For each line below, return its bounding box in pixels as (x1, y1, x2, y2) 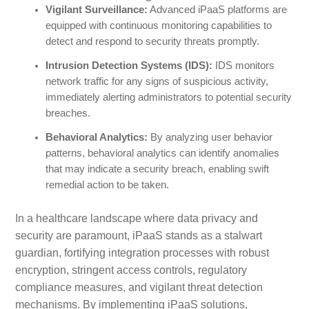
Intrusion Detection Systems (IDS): (45, 60, 212, 72)
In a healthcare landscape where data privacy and (14, 212, 258, 225)
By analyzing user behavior (147, 132, 272, 143)
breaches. (45, 108, 90, 119)
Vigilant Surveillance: (45, 4, 148, 16)
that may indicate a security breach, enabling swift (45, 163, 269, 175)
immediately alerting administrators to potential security (45, 92, 292, 103)
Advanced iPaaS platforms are (147, 4, 287, 16)
